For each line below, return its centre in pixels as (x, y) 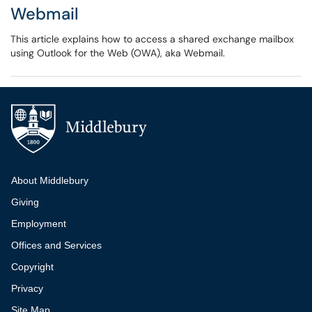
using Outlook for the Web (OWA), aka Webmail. (118, 53)
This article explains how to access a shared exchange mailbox (152, 39)
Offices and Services (56, 245)
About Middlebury (50, 180)
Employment (39, 224)
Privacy (27, 288)
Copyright (32, 267)
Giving (25, 202)
